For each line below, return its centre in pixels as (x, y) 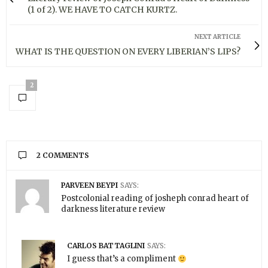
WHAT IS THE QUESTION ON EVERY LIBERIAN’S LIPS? (128, 51)
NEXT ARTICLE (217, 36)
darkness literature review (113, 209)
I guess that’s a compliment (122, 259)
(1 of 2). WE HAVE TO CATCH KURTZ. (102, 9)
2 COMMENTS (63, 155)
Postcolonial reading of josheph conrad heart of (155, 198)
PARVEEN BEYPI (89, 185)
